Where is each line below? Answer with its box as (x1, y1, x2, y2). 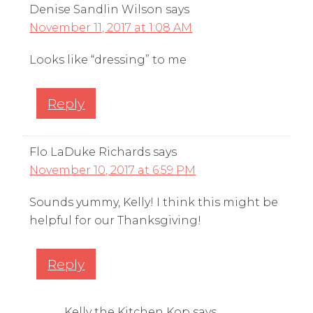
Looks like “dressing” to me (29, 52, 187, 66)
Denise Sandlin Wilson (29, 2, 163, 16)
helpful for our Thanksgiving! (29, 213, 202, 227)
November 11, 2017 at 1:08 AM (29, 20, 193, 34)
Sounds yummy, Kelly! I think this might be (29, 195, 279, 209)
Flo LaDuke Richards (29, 145, 151, 159)
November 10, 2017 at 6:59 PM (29, 163, 196, 177)
